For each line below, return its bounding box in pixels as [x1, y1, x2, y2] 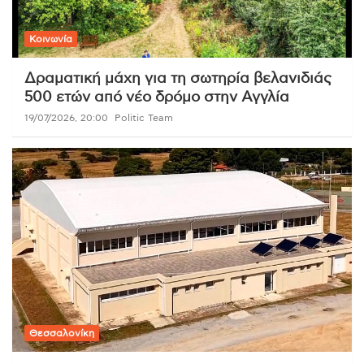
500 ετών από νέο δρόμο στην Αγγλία [24, 90, 289, 106]
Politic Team [115, 113, 173, 123]
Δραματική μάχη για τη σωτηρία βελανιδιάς [24, 71, 331, 87]
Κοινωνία [29, 34, 72, 45]
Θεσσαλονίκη [29, 328, 94, 339]
